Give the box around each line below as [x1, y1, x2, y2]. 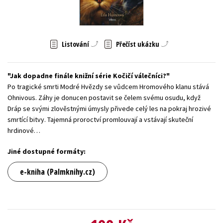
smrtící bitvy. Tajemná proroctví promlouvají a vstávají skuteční [7, 114, 193, 124]
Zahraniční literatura [76, 9, 135, 18]
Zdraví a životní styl [149, 9, 206, 18]
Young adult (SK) [14, 9, 62, 18]
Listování [61, 39, 89, 49]
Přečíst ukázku [115, 39, 159, 49]
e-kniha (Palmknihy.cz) [20, 166, 95, 177]
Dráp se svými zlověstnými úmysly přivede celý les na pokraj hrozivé [7, 104, 211, 113]
